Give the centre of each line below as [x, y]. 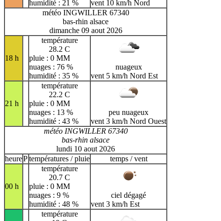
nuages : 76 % [51, 67]
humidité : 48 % [54, 204]
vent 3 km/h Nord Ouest [129, 121]
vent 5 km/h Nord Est [124, 75]
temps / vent [129, 158]
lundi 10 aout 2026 [86, 148]
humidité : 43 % [54, 121]
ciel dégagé [129, 195]
